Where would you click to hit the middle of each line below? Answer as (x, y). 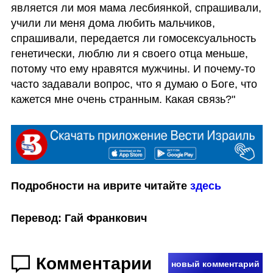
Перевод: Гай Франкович (79, 218)
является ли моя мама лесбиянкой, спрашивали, (136, 8)
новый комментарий (215, 264)
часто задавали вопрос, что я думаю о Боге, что (134, 84)
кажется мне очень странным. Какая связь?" (123, 99)
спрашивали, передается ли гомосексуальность (133, 38)
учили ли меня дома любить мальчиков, (113, 23)
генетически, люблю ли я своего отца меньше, (129, 53)
